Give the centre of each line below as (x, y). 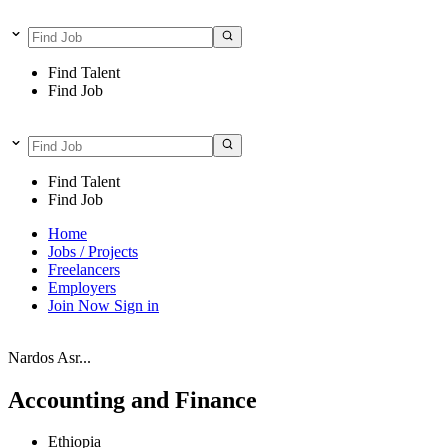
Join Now (81, 305)
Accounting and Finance (132, 399)
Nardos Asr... (49, 357)
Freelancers (84, 269)
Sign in (136, 305)
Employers (82, 287)
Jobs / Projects (93, 251)
